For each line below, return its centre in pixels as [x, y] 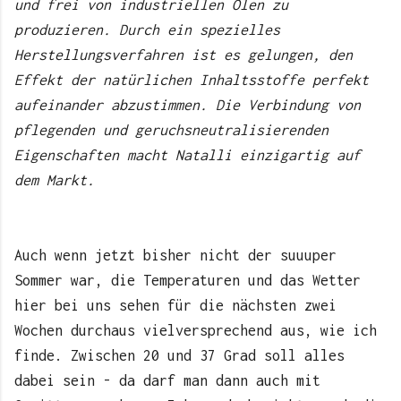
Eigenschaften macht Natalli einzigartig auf [188, 154]
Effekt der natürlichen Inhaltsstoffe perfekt [192, 79]
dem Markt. [55, 179]
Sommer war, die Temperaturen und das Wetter [188, 280]
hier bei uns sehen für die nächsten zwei [175, 305]
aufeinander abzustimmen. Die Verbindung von [188, 104]
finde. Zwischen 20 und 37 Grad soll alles [179, 355]
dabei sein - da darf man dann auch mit [167, 380]
